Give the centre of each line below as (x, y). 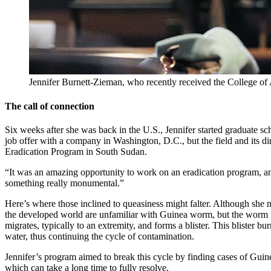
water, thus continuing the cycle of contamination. (100, 236)
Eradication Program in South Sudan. (76, 151)
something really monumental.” (64, 183)
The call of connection (50, 106)
